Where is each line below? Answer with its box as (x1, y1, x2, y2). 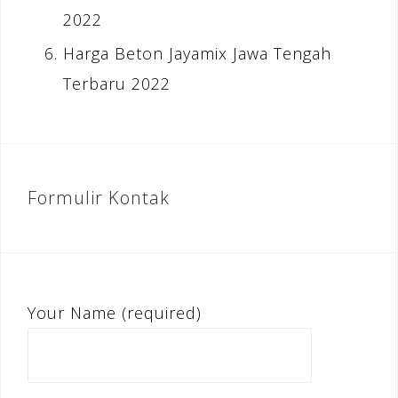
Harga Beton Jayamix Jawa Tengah (63, 43, 331, 65)
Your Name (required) (28, 302, 202, 324)
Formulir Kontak (28, 186, 170, 211)
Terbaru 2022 (63, 73, 171, 95)
